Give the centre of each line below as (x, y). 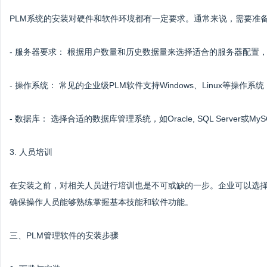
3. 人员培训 (31, 152)
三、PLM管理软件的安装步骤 (64, 235)
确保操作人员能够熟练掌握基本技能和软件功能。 (101, 202)
